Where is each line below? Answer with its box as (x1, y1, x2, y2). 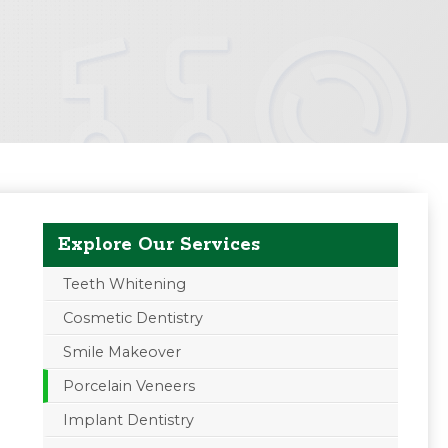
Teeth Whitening (62, 274, 186, 293)
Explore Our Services (57, 232, 260, 257)
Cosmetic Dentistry (62, 308, 203, 327)
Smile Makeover (62, 342, 181, 361)
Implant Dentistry (62, 410, 194, 429)
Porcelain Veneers (62, 376, 195, 395)
